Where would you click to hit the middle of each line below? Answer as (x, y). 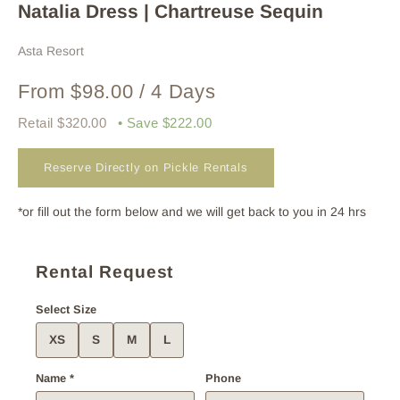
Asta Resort (51, 51)
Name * (55, 378)
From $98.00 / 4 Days (117, 92)
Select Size (66, 309)
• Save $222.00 (165, 123)
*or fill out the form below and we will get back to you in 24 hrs (192, 211)
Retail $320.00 (64, 123)
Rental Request (105, 271)
